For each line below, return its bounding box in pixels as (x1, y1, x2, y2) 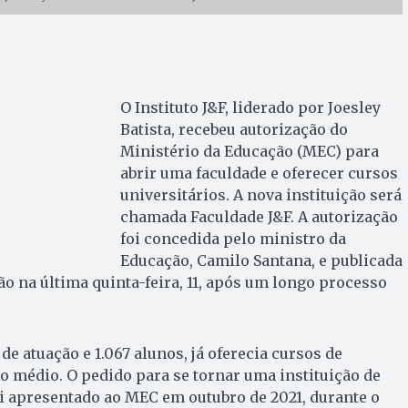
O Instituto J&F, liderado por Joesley (119, 97, 381, 117)
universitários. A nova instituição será (119, 185, 402, 204)
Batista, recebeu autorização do (119, 119, 348, 138)
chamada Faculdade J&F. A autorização (119, 207, 398, 226)
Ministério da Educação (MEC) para (119, 141, 379, 160)
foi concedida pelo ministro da (119, 229, 346, 248)
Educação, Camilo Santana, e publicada (119, 250, 403, 270)
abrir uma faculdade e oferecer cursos (119, 163, 398, 182)
